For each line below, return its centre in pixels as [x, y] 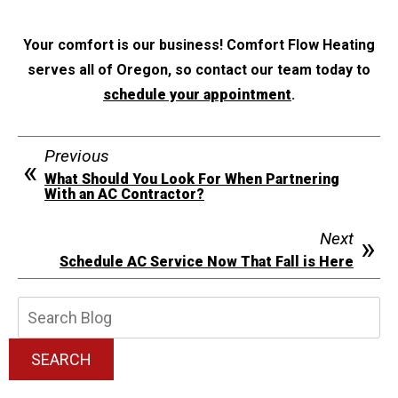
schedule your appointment [197, 94]
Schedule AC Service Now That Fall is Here [207, 261]
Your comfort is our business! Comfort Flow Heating [199, 44]
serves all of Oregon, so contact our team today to [199, 69]
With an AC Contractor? [124, 194]
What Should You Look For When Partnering [192, 179]
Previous [77, 155]
